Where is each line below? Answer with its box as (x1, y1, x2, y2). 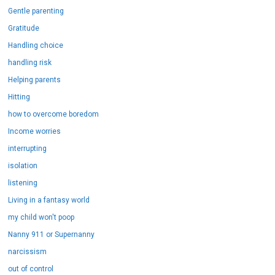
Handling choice (8, 36, 64, 45)
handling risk (8, 53, 52, 63)
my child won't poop (8, 208, 75, 217)
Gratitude (8, 19, 40, 28)
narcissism (8, 242, 47, 252)
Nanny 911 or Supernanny (8, 225, 95, 234)
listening (8, 174, 38, 183)
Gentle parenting (8, 2, 64, 11)
